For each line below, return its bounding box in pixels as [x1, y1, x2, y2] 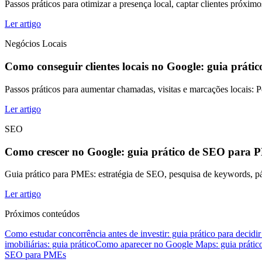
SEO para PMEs [5, 250, 66, 260]
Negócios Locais [5, 39, 67, 49]
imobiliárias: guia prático [5, 239, 95, 250]
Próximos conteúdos [5, 209, 80, 219]
